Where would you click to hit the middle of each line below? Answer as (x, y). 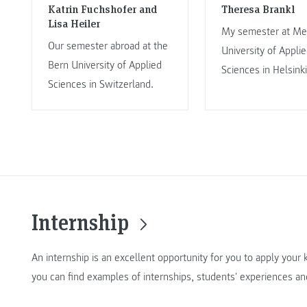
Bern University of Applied (105, 65)
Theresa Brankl (258, 9)
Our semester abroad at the (108, 46)
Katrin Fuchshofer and (102, 9)
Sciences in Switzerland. (100, 85)
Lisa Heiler (74, 23)
